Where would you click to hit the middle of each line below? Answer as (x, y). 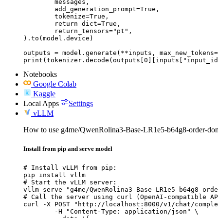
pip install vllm (54, 175)
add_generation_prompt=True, (39, 9)
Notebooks (40, 74)
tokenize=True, (39, 17)
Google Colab (55, 84)
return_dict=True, (39, 24)
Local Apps (41, 104)
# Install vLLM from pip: (70, 167)
